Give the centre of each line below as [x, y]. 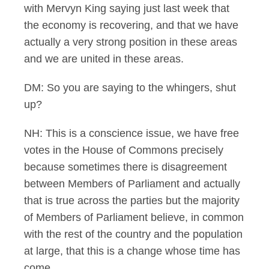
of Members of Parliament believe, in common [134, 217]
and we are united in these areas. [104, 59]
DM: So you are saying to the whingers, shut [130, 88]
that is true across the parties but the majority [132, 201]
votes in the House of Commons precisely [124, 150]
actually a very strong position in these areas [131, 42]
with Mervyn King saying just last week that [127, 8]
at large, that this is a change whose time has [132, 251]
